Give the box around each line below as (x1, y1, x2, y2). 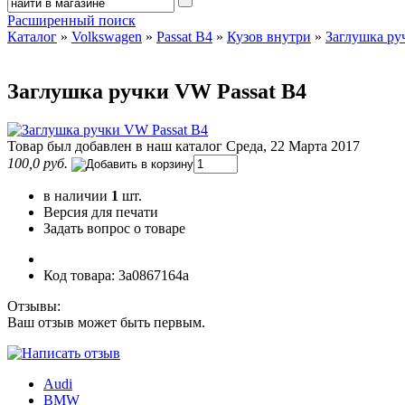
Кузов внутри (227, 29, 311, 45)
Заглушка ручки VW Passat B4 (7, 80, 306, 104)
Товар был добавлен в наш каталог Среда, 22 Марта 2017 (7, 138, 360, 155)
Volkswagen (71, 29, 142, 45)
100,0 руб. (7, 155, 68, 172)
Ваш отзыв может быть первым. (7, 315, 205, 331)
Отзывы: (7, 298, 61, 315)
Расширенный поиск (7, 13, 136, 29)
